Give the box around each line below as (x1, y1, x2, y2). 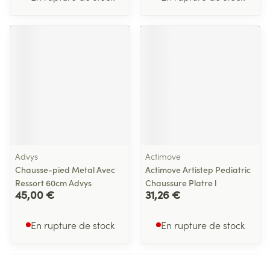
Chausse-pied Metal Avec (15, 163, 115, 175)
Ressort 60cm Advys (15, 177, 92, 189)
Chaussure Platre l (145, 177, 216, 189)
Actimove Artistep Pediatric (145, 163, 251, 175)
